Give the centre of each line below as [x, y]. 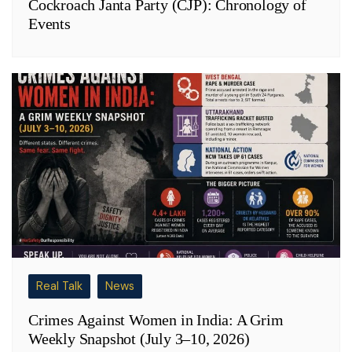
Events [49, 23]
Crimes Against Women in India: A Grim [156, 319]
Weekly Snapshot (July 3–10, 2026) [139, 338]
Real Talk [59, 286]
